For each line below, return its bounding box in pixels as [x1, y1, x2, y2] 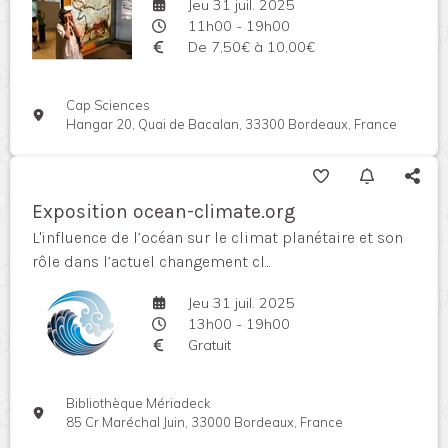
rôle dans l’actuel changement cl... [32, 252, 271, 271]
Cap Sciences [66, 97, 151, 113]
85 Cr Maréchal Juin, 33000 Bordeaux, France [66, 414, 344, 430]
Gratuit [187, 335, 231, 354]
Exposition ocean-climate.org [32, 200, 296, 223]
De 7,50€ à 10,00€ [187, 37, 315, 56]
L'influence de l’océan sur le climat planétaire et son [32, 228, 403, 247]
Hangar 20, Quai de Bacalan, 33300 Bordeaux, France [66, 116, 398, 132]
